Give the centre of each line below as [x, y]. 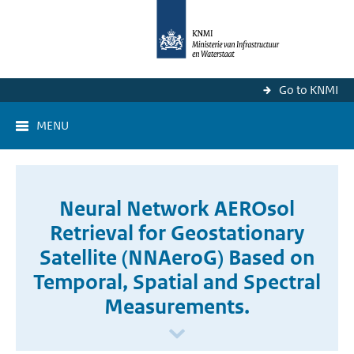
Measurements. [177, 307]
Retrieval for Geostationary [177, 233]
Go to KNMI [309, 90]
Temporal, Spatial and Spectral [177, 282]
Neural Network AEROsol [177, 209]
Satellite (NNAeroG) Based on [177, 258]
